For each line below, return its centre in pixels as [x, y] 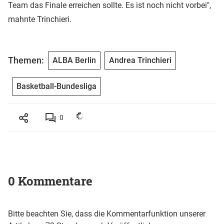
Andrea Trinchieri [140, 60]
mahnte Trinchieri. [40, 19]
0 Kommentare [50, 181]
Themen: [26, 60]
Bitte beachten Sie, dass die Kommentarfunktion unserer [107, 213]
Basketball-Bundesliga [56, 86]
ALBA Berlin [74, 60]
